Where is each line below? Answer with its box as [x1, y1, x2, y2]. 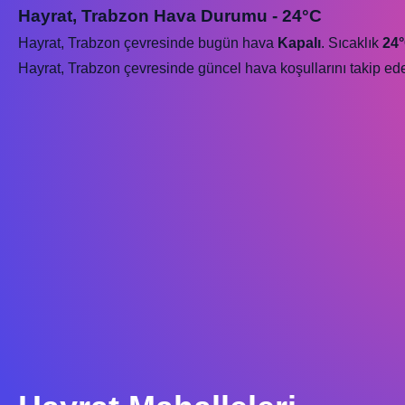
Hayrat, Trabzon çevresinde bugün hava [18, 35, 278, 51]
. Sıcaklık [321, 35, 382, 51]
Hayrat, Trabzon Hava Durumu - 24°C [18, 6, 322, 25]
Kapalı [278, 35, 321, 51]
